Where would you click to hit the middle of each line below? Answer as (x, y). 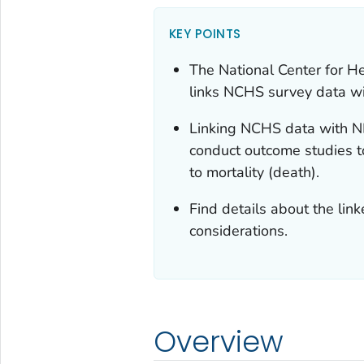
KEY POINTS (205, 33)
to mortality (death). (255, 172)
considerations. (239, 230)
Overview (218, 341)
